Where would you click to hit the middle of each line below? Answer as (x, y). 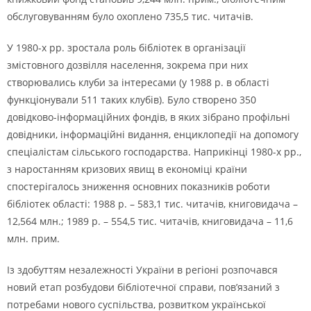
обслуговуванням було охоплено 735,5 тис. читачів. (130, 16)
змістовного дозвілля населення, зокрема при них (127, 65)
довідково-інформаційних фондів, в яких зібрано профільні (149, 117)
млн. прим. (33, 238)
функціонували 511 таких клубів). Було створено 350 (132, 100)
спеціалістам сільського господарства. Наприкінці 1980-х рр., (154, 152)
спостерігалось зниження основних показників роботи (138, 186)
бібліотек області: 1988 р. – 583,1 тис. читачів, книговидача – (152, 204)
